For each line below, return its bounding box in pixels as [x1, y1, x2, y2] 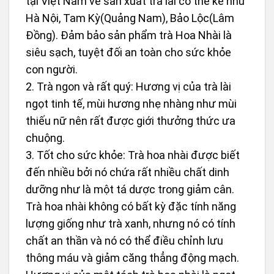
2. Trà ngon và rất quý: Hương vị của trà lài [26, 80, 231, 94]
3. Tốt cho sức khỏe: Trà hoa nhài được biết [26, 149, 240, 162]
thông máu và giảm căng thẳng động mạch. [26, 251, 239, 265]
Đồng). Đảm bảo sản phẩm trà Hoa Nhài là [26, 29, 232, 42]
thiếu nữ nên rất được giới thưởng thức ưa [26, 114, 235, 128]
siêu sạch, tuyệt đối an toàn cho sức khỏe [26, 46, 231, 59]
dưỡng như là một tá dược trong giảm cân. [26, 183, 234, 196]
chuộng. [26, 131, 65, 145]
